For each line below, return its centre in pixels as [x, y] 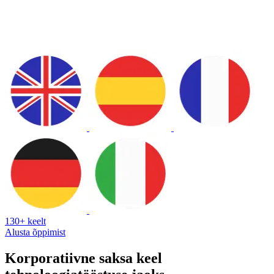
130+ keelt [25, 221]
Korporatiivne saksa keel [83, 258]
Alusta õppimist [35, 232]
